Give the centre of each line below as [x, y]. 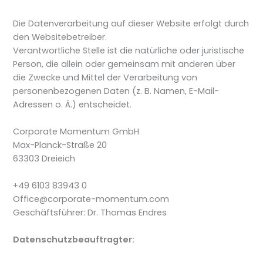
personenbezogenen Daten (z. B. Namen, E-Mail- [116, 91]
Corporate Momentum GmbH [76, 131]
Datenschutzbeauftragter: [74, 240]
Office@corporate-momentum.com [91, 199]
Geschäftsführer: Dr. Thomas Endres [90, 213]
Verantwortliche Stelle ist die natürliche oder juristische [129, 50]
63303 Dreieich [44, 158]
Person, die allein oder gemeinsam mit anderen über [124, 64]
